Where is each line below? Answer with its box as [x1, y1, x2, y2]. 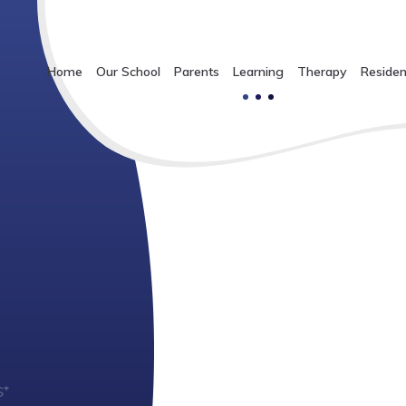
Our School [95, 63, 160, 80]
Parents [173, 63, 219, 80]
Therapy [296, 63, 347, 80]
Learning [232, 63, 284, 80]
